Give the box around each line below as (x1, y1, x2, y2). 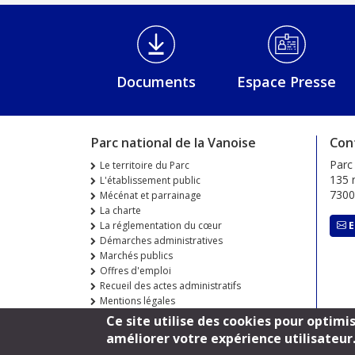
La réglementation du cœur (100, 218, 222, 232)
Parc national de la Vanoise (90, 133, 256, 151)
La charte (100, 203, 141, 217)
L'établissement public (100, 173, 200, 187)
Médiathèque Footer (90, 23, 195, 39)
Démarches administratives (100, 233, 223, 247)
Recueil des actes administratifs (100, 278, 241, 292)
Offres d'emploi (100, 263, 171, 277)
